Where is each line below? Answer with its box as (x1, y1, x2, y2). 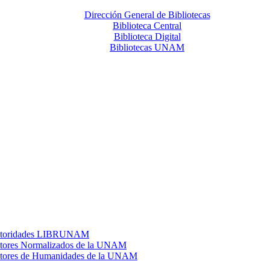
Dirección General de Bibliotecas (84, 10, 210, 20)
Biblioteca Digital (113, 31, 181, 42)
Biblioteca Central (113, 20, 181, 31)
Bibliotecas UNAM (110, 42, 184, 52)
